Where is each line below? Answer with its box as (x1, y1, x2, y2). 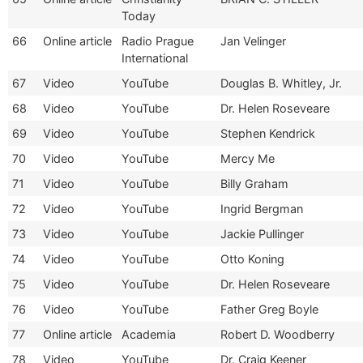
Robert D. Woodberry (220, 327, 335, 341)
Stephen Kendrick (220, 126, 315, 140)
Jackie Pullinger (220, 226, 304, 241)
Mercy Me (220, 151, 275, 165)
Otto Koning (220, 251, 284, 266)
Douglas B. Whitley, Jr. (220, 75, 342, 90)
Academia (122, 327, 176, 341)
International (122, 50, 188, 65)
